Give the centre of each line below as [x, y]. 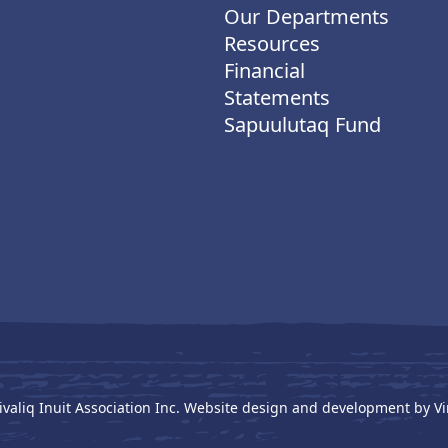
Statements [277, 97]
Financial [264, 70]
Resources [272, 43]
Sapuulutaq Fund [302, 124]
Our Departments [306, 16]
